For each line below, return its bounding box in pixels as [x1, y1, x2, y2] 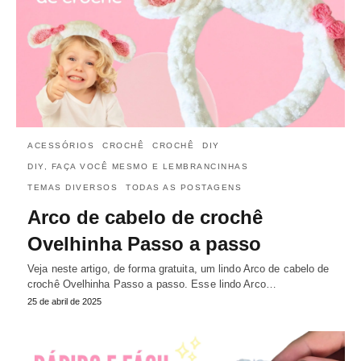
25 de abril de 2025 [27, 296, 102, 306]
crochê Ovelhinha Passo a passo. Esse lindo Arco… [27, 277, 276, 290]
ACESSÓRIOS [27, 140, 94, 150]
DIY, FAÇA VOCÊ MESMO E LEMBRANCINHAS [27, 161, 248, 171]
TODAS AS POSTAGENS [126, 182, 242, 192]
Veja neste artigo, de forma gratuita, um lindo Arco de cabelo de [27, 262, 330, 275]
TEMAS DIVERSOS [27, 182, 118, 192]
